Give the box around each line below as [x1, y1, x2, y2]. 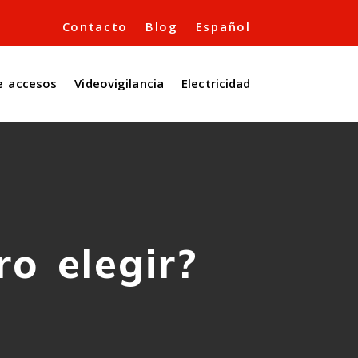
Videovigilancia [74, 75, 165, 91]
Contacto [62, 18, 129, 34]
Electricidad [181, 75, 251, 91]
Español [195, 18, 251, 34]
